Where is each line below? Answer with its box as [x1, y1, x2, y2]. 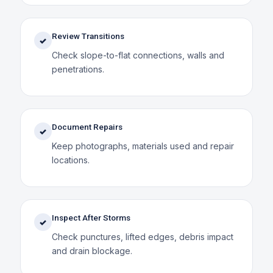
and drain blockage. [51, 245, 132, 256]
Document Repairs [51, 121, 122, 132]
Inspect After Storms [51, 212, 130, 222]
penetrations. [51, 63, 104, 74]
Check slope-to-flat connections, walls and [51, 49, 224, 60]
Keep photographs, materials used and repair [51, 140, 234, 151]
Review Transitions [51, 30, 124, 41]
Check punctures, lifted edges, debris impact [51, 231, 233, 242]
